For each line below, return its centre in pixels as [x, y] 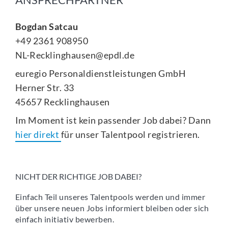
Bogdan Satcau [47, 27]
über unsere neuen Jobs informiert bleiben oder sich [112, 208]
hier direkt [38, 135]
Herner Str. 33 [45, 88]
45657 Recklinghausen [62, 102]
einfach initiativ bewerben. [65, 219]
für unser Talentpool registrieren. [130, 135]
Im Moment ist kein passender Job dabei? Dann [113, 120]
